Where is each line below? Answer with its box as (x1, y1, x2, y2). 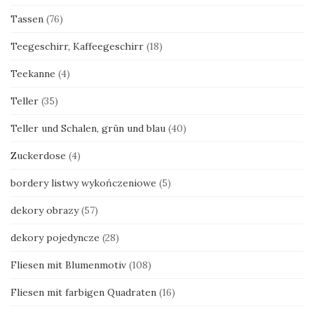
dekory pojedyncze (11, 231, 100, 244)
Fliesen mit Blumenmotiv (11, 258, 126, 271)
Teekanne (11, 67, 55, 80)
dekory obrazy (11, 203, 78, 217)
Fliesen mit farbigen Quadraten (11, 285, 156, 299)
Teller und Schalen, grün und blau (11, 121, 165, 135)
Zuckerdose (11, 149, 66, 162)
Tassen (11, 12, 43, 25)
